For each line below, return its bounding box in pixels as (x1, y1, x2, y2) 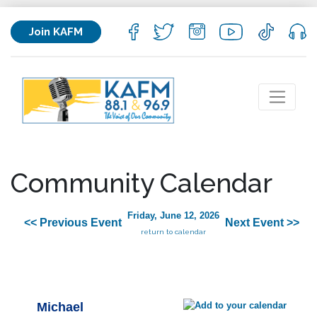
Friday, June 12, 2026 (127, 210, 219, 221)
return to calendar (141, 228, 206, 236)
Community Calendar (11, 167, 272, 199)
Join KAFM (29, 25, 83, 38)
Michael (37, 300, 83, 315)
